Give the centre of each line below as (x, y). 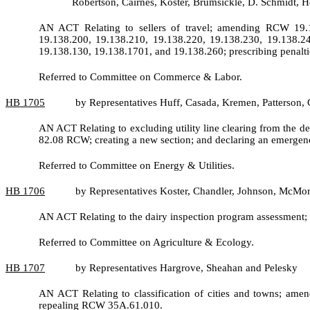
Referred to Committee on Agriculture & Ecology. (146, 242)
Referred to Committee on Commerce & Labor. (140, 77)
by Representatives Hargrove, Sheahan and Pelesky (186, 268)
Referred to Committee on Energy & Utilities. (137, 165)
